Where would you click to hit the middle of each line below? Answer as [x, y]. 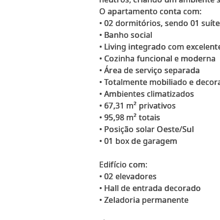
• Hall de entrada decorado [150, 188]
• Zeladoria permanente [144, 200]
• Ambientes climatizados [147, 94]
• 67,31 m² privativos [138, 105]
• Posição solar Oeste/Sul [147, 129]
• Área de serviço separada [150, 70]
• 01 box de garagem [138, 141]
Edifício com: [123, 164]
